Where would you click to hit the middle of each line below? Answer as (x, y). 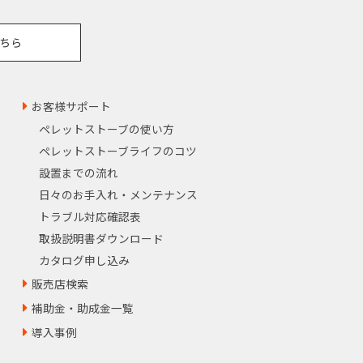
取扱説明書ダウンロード (101, 238)
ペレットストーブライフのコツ (118, 150)
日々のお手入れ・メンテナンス (118, 194)
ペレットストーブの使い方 (107, 128)
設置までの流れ (79, 172)
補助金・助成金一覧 (83, 307)
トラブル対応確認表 (90, 216)
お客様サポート (71, 106)
